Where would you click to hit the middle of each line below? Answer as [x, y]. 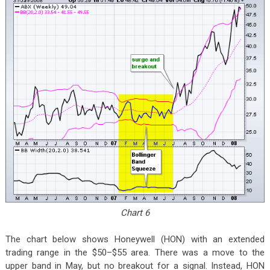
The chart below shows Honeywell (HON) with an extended [135, 239]
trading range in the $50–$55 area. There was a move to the [135, 252]
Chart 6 [135, 212]
